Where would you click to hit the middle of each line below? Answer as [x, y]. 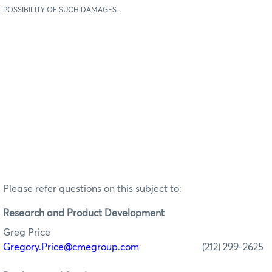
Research [24, 213]
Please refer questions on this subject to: [92, 189]
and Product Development [104, 213]
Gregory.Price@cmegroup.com [71, 247]
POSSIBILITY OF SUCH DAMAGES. [61, 10]
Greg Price [27, 232]
